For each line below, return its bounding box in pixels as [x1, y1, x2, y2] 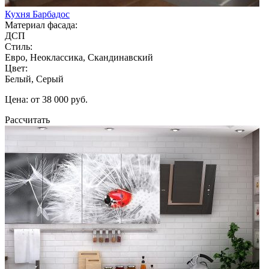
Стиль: [5, 41, 32, 52]
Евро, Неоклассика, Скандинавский [5, 52, 153, 62]
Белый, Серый [5, 73, 64, 84]
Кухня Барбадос [5, 8, 70, 19]
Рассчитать [5, 114, 50, 125]
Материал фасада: [5, 19, 77, 30]
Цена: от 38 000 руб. [5, 94, 88, 104]
